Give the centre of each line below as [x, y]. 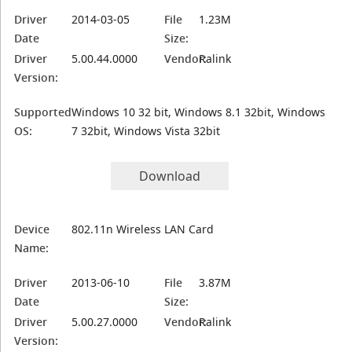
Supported [43, 112]
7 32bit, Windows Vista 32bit [146, 131]
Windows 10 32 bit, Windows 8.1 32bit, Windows [199, 112]
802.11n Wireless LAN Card [143, 229]
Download [170, 176]
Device [32, 229]
